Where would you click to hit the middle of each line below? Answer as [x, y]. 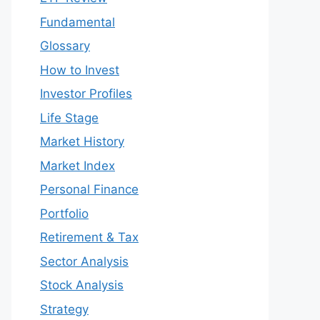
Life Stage [69, 117]
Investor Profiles [86, 94]
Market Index [77, 165]
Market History [82, 141]
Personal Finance [89, 189]
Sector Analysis [84, 261]
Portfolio [64, 213]
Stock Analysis [82, 285]
